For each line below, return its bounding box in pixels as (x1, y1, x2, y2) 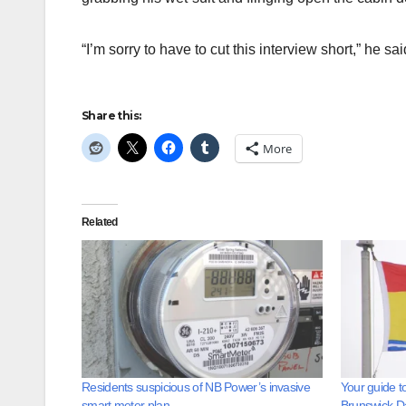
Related (82, 215, 118, 228)
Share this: (82, 108, 141, 122)
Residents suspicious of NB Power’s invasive (82, 379, 310, 394)
